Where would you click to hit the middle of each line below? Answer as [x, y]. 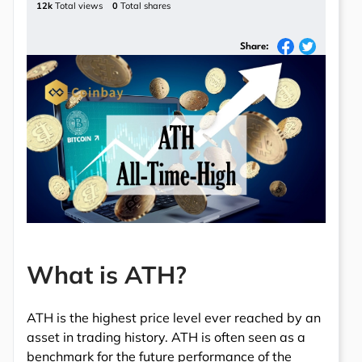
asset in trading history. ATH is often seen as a [166, 337]
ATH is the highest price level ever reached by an [174, 318]
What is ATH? [107, 275]
